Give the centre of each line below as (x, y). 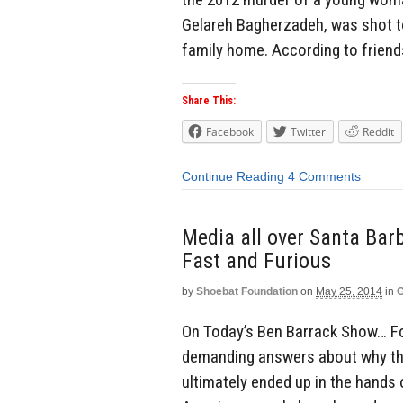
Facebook (230, 132)
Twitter (308, 132)
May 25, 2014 (349, 291)
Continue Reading (233, 177)
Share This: (209, 101)
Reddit (378, 132)
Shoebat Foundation (247, 291)
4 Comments (324, 177)
